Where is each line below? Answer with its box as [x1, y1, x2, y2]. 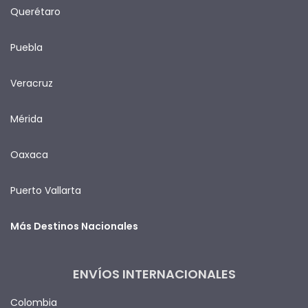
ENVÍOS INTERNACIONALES [72, 265, 236, 283]
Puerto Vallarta [10, 183, 81, 197]
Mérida [10, 111, 43, 126]
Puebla [10, 40, 43, 54]
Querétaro [10, 4, 60, 19]
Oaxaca [10, 147, 48, 162]
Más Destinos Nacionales [10, 219, 138, 233]
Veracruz [10, 76, 53, 90]
